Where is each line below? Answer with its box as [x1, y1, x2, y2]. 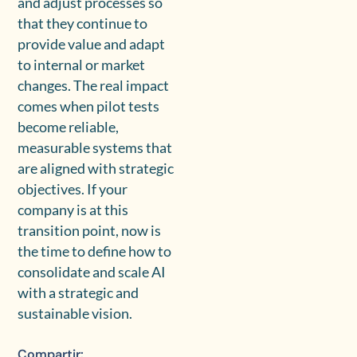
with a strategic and [18, 284, 139, 302]
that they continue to [18, 15, 148, 33]
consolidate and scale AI [18, 264, 167, 281]
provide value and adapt [18, 36, 166, 53]
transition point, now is [18, 222, 162, 240]
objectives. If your [18, 181, 128, 198]
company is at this [18, 202, 129, 219]
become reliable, [18, 119, 120, 136]
